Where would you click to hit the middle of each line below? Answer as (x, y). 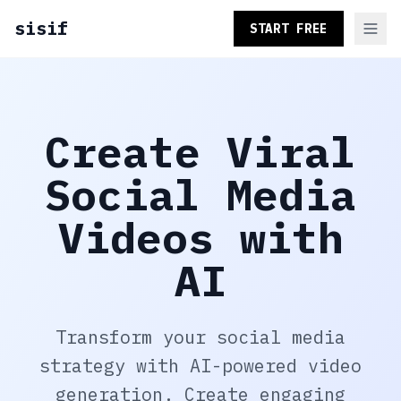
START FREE (289, 29)
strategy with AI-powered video (200, 366)
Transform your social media (200, 337)
